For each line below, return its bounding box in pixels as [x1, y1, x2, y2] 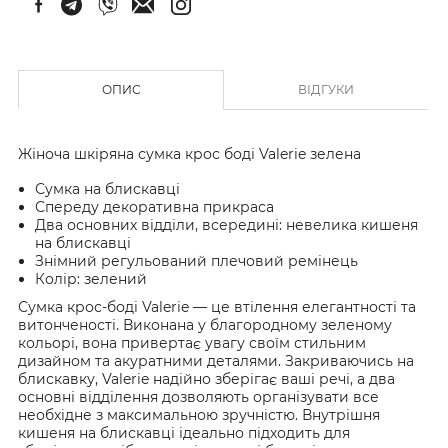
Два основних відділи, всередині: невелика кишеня [35, 215, 418, 234]
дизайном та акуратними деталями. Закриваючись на [18, 351, 414, 370]
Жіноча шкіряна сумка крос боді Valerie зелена [18, 144, 361, 163]
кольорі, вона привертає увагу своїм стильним [18, 333, 366, 352]
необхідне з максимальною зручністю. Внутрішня [18, 405, 380, 424]
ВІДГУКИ [298, 81, 354, 97]
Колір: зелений [35, 269, 147, 288]
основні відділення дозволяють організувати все [18, 387, 379, 406]
